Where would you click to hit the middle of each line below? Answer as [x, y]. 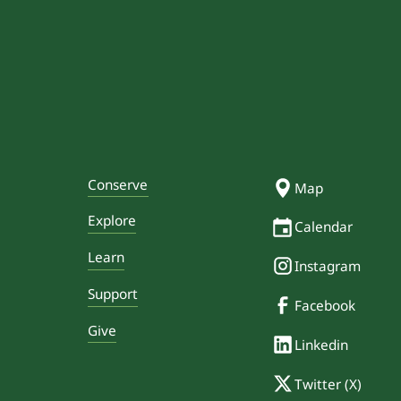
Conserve [118, 184]
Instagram [328, 266]
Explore [112, 221]
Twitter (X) [328, 384]
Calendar [324, 227]
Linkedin [322, 344]
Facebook [325, 306]
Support [113, 294]
